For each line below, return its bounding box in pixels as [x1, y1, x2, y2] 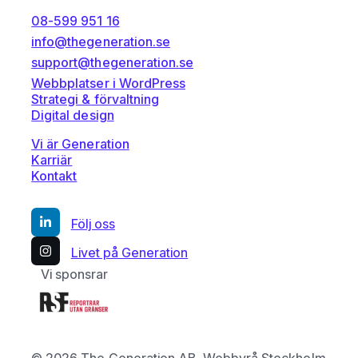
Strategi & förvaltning [31, 90, 159, 107]
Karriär [31, 151, 73, 168]
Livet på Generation [70, 244, 189, 261]
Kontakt [31, 167, 78, 184]
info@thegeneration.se [31, 33, 170, 50]
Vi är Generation [31, 135, 129, 152]
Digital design [31, 106, 114, 123]
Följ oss [70, 215, 115, 232]
